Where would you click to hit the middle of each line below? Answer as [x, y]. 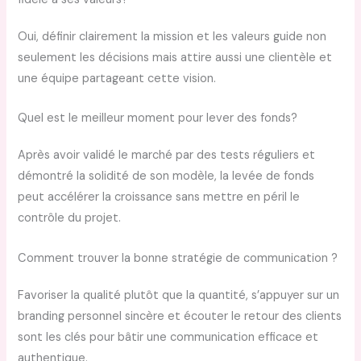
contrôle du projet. [70, 218]
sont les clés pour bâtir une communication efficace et [168, 337]
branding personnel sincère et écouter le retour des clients [180, 316]
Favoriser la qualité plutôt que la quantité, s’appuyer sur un [179, 295]
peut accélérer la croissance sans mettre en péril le [159, 197]
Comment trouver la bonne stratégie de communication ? [178, 258]
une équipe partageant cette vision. [117, 78]
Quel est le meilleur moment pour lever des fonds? [158, 118]
